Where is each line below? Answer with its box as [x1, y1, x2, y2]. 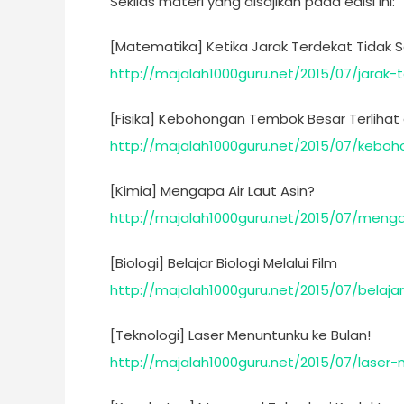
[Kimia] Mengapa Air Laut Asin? [110, 181, 315, 200]
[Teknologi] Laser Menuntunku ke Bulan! [110, 326, 371, 344]
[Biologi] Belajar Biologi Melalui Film [110, 253, 337, 272]
